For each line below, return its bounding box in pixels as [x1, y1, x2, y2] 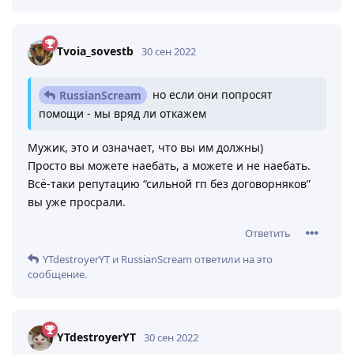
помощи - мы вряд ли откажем [39, 106, 206, 122]
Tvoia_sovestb [57, 43, 134, 59]
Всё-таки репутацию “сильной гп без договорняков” [28, 176, 311, 192]
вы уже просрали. [28, 194, 126, 210]
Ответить [245, 226, 291, 241]
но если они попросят [149, 86, 273, 102]
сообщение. [28, 267, 87, 282]
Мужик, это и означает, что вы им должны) [28, 140, 263, 156]
